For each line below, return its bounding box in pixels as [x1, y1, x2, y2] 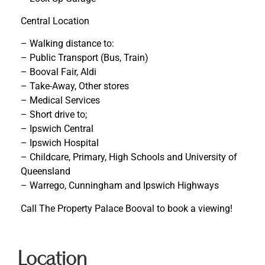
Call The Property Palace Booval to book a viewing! [21, 202, 232, 214]
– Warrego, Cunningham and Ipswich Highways [21, 180, 219, 192]
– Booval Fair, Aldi [21, 66, 96, 78]
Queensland [21, 166, 70, 177]
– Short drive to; [21, 109, 87, 121]
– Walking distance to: [21, 38, 114, 50]
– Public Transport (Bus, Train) [21, 52, 148, 64]
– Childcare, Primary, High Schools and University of [21, 151, 237, 163]
